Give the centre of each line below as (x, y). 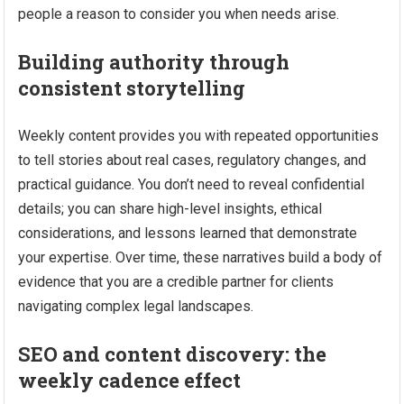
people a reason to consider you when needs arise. (179, 14)
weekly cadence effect (130, 380)
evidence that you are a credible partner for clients (176, 282)
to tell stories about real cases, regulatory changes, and (193, 160)
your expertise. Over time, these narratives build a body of (201, 257)
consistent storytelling (132, 88)
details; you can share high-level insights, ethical (170, 209)
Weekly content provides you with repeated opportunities (199, 136)
